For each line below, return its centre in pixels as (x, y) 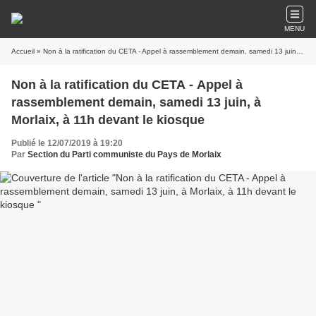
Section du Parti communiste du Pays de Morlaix (124, 154)
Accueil (23, 51)
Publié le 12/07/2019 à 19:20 (67, 143)
